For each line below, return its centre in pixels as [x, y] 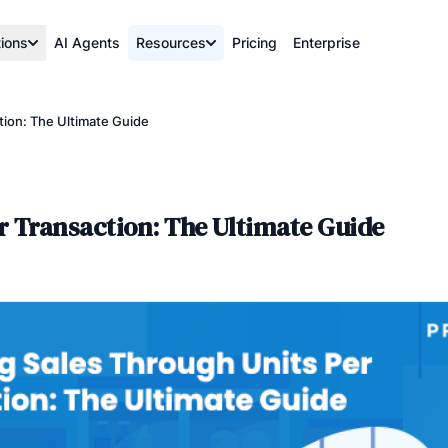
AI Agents [87, 42]
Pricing [254, 42]
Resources [171, 42]
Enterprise [326, 42]
